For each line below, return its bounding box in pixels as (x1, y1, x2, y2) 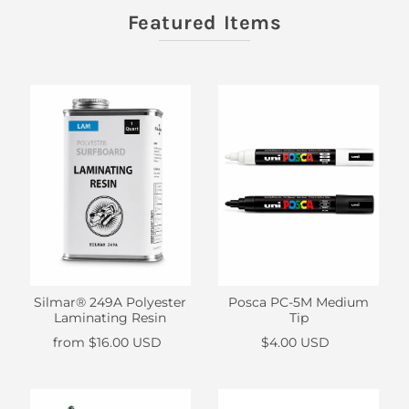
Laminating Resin (54, 309, 167, 327)
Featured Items (127, 11, 282, 35)
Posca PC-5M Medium (228, 294, 370, 311)
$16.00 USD (88, 334, 162, 351)
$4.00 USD (260, 334, 330, 351)
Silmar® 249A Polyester (34, 294, 187, 311)
